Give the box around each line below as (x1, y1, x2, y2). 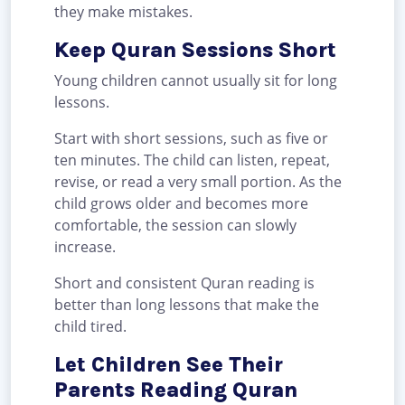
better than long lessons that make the (54, 295, 319, 316)
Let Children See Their (54, 352, 283, 378)
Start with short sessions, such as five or (54, 128, 328, 149)
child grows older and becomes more (54, 193, 308, 214)
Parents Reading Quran (54, 377, 297, 403)
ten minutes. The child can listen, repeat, (54, 150, 330, 171)
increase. (54, 237, 116, 258)
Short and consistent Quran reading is (54, 273, 315, 294)
